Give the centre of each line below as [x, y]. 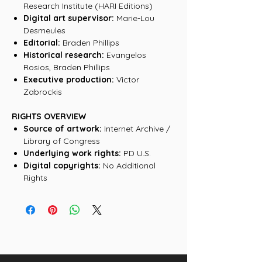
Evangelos [125, 55]
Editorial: [42, 43]
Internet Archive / [137, 129]
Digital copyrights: [62, 166]
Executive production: [69, 80]
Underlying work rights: [72, 153]
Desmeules [44, 30]
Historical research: [64, 55]
